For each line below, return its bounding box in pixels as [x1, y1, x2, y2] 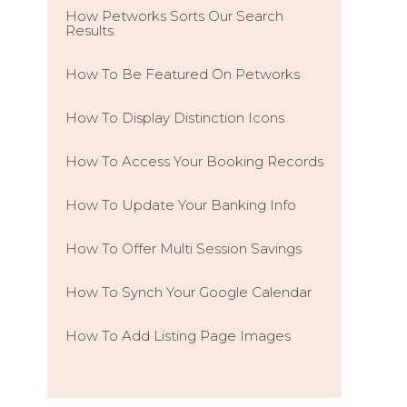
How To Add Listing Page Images [65, 327, 291, 344]
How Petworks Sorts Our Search [65, 7, 283, 25]
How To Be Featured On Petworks [65, 65, 300, 83]
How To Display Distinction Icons [65, 109, 284, 126]
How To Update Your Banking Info [65, 196, 296, 213]
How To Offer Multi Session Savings [65, 240, 302, 257]
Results [65, 22, 114, 39]
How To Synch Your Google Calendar [65, 283, 312, 301]
